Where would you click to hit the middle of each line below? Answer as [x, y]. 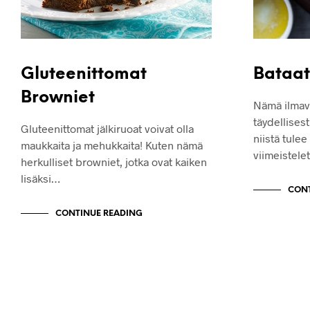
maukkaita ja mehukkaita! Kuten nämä [112, 145]
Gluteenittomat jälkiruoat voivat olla [107, 128]
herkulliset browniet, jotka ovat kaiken [114, 161]
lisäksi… [40, 178]
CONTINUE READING [99, 213]
